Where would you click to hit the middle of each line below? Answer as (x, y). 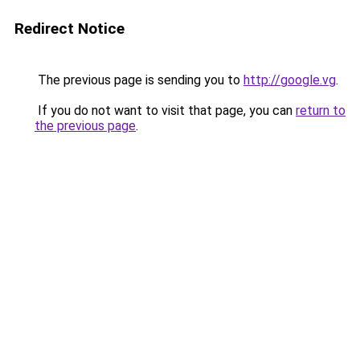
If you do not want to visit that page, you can (165, 110)
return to (321, 110)
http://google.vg (290, 80)
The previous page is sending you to (139, 80)
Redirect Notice (70, 29)
